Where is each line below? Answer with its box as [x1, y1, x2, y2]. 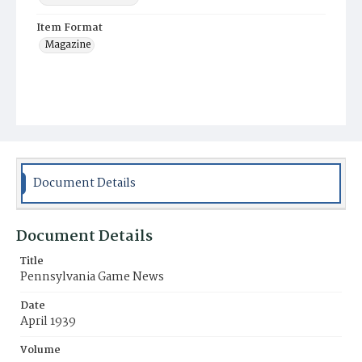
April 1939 [20, 312, 76, 331]
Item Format [36, 19, 103, 36]
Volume [20, 342, 61, 359]
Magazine [44, 36, 91, 53]
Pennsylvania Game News [20, 267, 164, 287]
